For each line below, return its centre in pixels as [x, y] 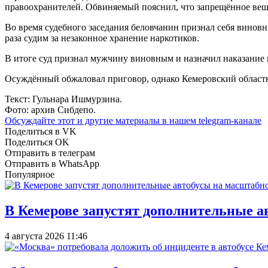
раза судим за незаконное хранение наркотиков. [102, 38]
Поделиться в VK [41, 131]
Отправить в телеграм [50, 153]
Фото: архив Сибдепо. [50, 109]
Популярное [30, 174]
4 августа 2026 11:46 [46, 236]
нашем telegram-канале [215, 120]
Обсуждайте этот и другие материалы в [87, 120]
